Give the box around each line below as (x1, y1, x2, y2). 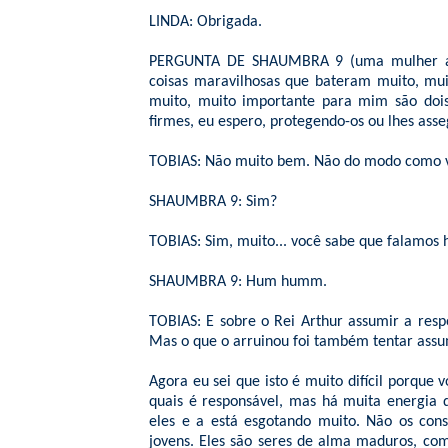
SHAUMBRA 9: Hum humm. (149, 274, 327, 290)
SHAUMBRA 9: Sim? (149, 194, 277, 210)
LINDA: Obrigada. (149, 14, 262, 30)
